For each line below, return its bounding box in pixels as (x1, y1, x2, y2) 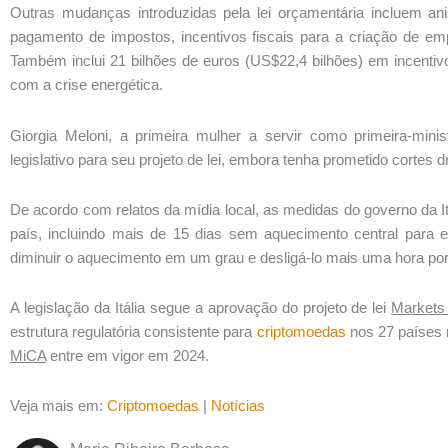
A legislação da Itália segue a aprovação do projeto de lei (10, 299, 392, 317)
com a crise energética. (10, 76, 163, 94)
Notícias (211, 397, 265, 415)
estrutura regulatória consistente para (10, 323, 257, 341)
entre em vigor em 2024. (46, 347, 209, 365)
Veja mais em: (10, 397, 107, 415)
